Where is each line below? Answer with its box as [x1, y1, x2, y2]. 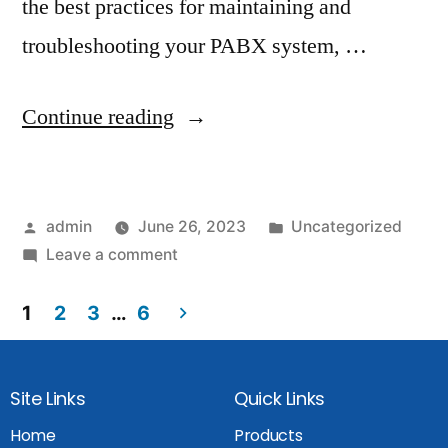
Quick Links [234, 385, 326, 411]
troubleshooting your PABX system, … [22, 31, 367, 60]
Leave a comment [45, 244, 178, 264]
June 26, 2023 [137, 216, 246, 236]
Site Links [10, 385, 86, 411]
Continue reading [22, 102, 174, 131]
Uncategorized [291, 216, 403, 236]
